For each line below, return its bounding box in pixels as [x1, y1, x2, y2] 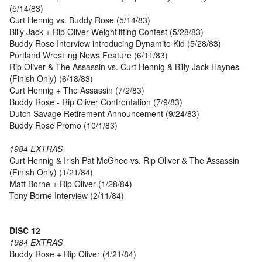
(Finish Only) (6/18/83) [9, 73, 93, 85]
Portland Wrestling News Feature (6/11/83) [9, 49, 168, 61]
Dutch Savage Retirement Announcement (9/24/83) [9, 108, 199, 120]
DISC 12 [9, 225, 40, 237]
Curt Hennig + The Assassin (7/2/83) [9, 84, 144, 96]
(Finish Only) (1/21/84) [9, 166, 93, 178]
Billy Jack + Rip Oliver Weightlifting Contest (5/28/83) [9, 26, 204, 38]
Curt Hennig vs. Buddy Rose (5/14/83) [9, 14, 150, 26]
